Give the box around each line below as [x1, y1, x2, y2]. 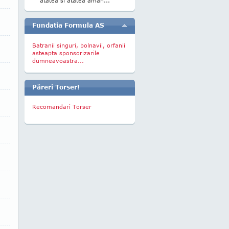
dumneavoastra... [32, 57, 84, 64]
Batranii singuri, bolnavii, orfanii [32, 42, 125, 49]
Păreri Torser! [32, 83, 80, 91]
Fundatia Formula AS [32, 21, 104, 29]
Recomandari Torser [32, 103, 91, 110]
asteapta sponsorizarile [32, 50, 100, 56]
